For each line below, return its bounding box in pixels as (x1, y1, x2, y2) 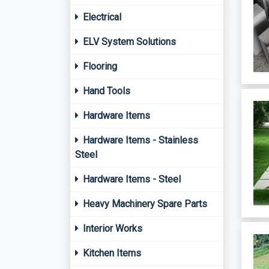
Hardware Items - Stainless (80, 134, 198, 146)
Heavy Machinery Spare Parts (80, 198, 207, 210)
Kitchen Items (80, 247, 141, 259)
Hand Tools (80, 85, 130, 97)
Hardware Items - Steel (80, 174, 181, 185)
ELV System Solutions (80, 36, 176, 47)
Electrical (80, 11, 121, 23)
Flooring (80, 61, 117, 72)
